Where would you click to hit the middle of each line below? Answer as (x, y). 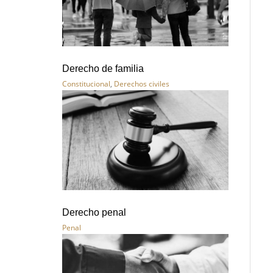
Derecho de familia (103, 69)
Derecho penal (94, 213)
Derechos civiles (142, 84)
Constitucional (86, 84)
